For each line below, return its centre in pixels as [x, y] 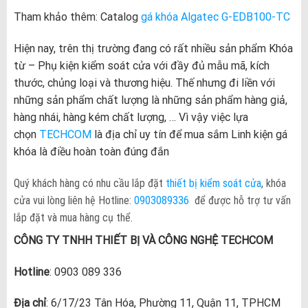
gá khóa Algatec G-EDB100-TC [215, 17]
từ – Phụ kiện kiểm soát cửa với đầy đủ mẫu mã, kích [141, 66]
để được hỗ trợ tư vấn [241, 200]
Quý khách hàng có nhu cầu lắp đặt [89, 183]
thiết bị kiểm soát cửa [213, 183]
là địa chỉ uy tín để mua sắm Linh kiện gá [189, 135]
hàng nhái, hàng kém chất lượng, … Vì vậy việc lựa [131, 118]
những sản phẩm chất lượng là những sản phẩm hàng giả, [150, 100]
